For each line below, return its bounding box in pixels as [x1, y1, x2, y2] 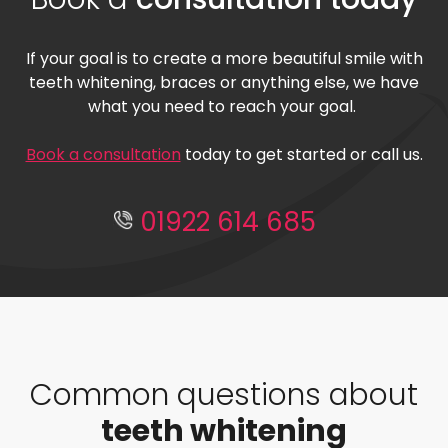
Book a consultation [25, 142, 181, 166]
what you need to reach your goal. [88, 94, 360, 118]
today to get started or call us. [180, 142, 423, 166]
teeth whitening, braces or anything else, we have [29, 70, 419, 94]
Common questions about [30, 373, 418, 416]
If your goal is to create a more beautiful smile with [25, 46, 423, 70]
